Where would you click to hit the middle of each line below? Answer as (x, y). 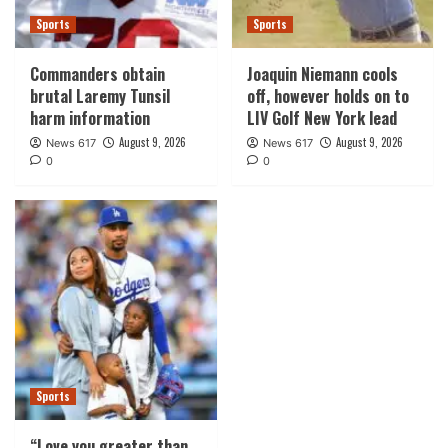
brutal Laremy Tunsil (100, 96)
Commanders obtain (97, 74)
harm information (90, 118)
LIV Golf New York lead (321, 118)
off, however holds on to (327, 96)
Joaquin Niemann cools (322, 74)
